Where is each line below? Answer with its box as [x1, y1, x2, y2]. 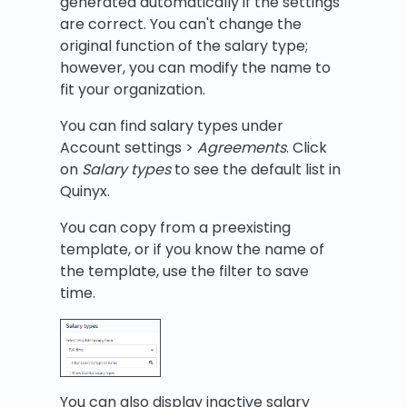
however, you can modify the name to [60, 57, 331, 79]
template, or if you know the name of [60, 239, 324, 261]
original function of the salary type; [60, 35, 308, 57]
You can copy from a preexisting [60, 217, 291, 239]
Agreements [197, 137, 286, 159]
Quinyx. [60, 181, 110, 203]
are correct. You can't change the [60, 14, 302, 35]
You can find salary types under [60, 115, 283, 137]
